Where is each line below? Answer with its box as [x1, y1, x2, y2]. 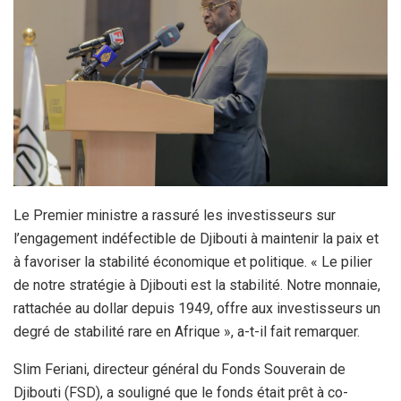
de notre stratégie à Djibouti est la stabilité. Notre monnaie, [13, 277, 380, 294]
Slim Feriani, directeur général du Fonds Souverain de [13, 361, 346, 379]
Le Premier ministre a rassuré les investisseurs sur [13, 207, 336, 225]
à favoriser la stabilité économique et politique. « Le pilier [13, 253, 372, 271]
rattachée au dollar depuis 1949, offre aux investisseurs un [13, 300, 380, 318]
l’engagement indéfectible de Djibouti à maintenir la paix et [13, 230, 379, 248]
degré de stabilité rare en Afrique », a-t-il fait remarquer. [13, 323, 360, 341]
